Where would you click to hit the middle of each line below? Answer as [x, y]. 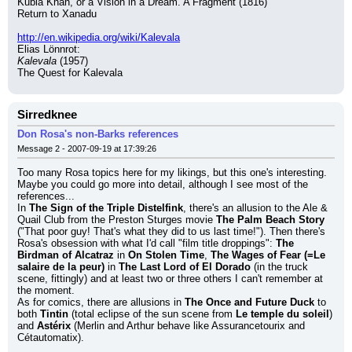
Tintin [54, 314]
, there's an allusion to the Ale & [255, 208]
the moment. [46, 290]
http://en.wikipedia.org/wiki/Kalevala [99, 37]
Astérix [54, 326]
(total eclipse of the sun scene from [152, 314]
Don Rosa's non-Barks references [98, 134]
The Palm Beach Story [270, 220]
